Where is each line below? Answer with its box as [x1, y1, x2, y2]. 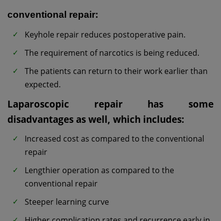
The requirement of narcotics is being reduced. [25, 47, 199, 59]
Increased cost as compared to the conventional [25, 133, 204, 144]
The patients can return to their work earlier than [25, 66, 208, 77]
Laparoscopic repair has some [7, 98, 214, 110]
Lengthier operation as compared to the [25, 164, 174, 176]
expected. [25, 79, 61, 90]
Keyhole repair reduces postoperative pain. [25, 29, 185, 40]
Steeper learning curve [25, 196, 109, 207]
